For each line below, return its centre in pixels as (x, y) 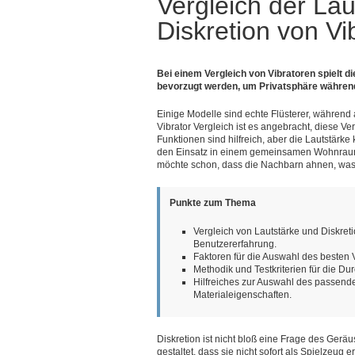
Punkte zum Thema (213, 203)
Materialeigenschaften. (242, 294)
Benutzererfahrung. (235, 244)
